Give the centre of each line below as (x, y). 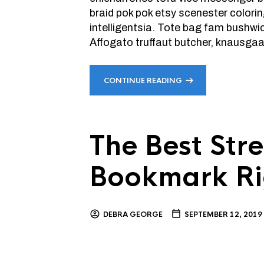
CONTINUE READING (143, 81)
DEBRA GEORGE (133, 214)
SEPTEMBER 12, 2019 (223, 214)
